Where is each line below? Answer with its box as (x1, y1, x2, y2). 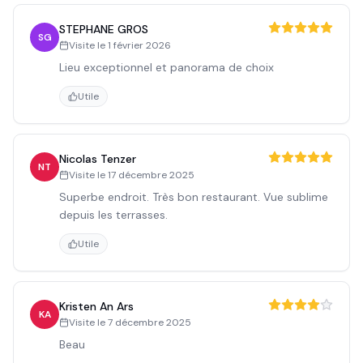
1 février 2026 (108, 39, 171, 52)
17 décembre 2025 (108, 169, 194, 181)
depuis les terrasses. (59, 207, 168, 222)
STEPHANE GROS (59, 22, 148, 36)
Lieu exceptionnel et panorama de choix (59, 60, 274, 75)
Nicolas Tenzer (59, 152, 136, 166)
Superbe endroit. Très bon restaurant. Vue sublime (59, 190, 328, 204)
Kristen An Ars (59, 299, 134, 314)
